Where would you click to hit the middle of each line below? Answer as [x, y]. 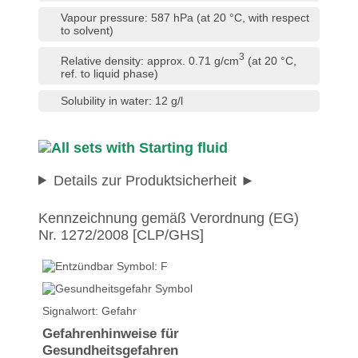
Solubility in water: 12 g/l [122, 101]
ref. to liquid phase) [109, 74]
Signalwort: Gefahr [89, 310]
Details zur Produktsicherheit [145, 180]
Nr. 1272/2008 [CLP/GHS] [121, 235]
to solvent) [87, 31]
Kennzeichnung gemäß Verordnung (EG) [169, 218]
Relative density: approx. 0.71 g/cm [150, 61]
